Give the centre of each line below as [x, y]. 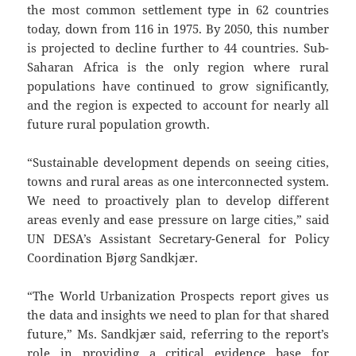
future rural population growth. [119, 124]
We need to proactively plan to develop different [178, 200]
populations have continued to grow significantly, [178, 85]
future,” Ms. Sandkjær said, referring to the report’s [178, 333]
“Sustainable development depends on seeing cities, [178, 162]
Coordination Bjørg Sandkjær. [113, 257]
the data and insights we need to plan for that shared [178, 314]
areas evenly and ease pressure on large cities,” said [178, 219]
